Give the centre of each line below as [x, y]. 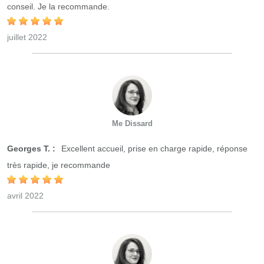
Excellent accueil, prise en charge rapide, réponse [153, 148]
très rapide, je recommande [59, 165]
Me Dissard [132, 123]
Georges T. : [31, 148]
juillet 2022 [27, 37]
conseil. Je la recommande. [58, 6]
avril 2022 [25, 196]
